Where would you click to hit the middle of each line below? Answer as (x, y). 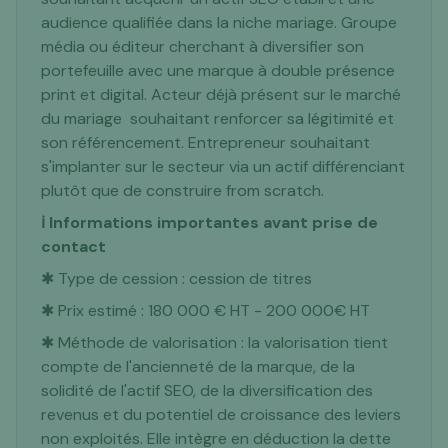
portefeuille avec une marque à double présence (218, 70)
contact (73, 246)
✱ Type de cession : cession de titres (176, 278)
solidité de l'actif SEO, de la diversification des (207, 390)
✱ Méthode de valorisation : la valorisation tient (214, 342)
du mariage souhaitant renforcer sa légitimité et (217, 118)
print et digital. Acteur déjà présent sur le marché (221, 94)
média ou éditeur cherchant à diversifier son (202, 46)
